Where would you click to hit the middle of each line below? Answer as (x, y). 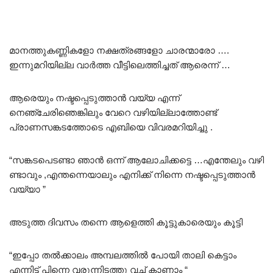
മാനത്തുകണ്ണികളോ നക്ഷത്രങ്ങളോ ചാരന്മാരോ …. (119, 50)
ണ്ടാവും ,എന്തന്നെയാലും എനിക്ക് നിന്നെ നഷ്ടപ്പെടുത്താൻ (132, 174)
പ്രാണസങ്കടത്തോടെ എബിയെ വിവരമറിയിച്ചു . (111, 127)
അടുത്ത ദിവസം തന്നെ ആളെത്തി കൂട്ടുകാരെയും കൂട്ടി (126, 222)
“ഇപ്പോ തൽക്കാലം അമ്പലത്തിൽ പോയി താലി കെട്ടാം (123, 255)
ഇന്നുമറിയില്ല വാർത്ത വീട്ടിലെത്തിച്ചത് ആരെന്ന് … (120, 65)
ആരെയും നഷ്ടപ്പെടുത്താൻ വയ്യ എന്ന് (94, 97)
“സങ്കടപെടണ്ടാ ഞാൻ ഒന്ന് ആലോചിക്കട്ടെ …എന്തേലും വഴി (136, 160)
